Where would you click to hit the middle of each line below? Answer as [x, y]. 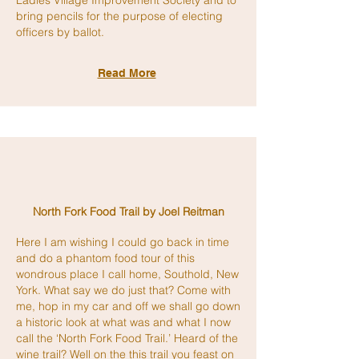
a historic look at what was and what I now [123, 322]
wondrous [43, 274]
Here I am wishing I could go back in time [123, 242]
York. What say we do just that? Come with [123, 290]
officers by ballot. [60, 32]
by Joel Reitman [182, 212]
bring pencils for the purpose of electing [119, 16]
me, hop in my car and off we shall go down [128, 306]
